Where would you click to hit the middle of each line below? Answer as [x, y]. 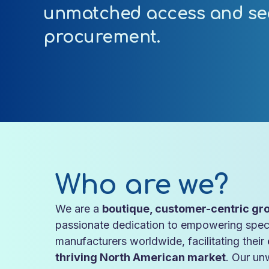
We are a [79, 208]
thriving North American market [141, 257]
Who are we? [142, 185]
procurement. [101, 38]
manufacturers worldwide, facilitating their [161, 241]
